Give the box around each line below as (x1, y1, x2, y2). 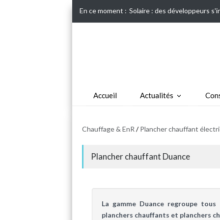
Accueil (93, 90, 117, 100)
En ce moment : (80, 6, 127, 15)
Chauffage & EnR (82, 124, 135, 133)
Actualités (139, 90, 173, 100)
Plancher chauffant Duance (91, 151, 190, 162)
